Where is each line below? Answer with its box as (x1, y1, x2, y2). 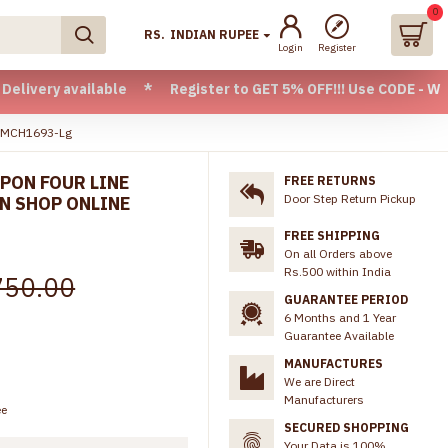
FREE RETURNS (284, 173, 376, 188)
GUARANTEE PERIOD (284, 292, 408, 307)
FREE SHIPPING (284, 228, 380, 243)
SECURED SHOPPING (284, 420, 409, 435)
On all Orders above (284, 246, 392, 261)
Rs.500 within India (284, 264, 391, 279)
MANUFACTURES (284, 356, 383, 371)
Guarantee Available (284, 328, 394, 343)
